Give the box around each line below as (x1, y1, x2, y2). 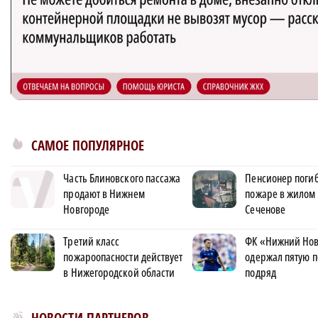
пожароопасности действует (63, 249, 183, 265)
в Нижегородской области (63, 265, 175, 280)
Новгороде (63, 202, 110, 217)
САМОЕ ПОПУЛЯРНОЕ (31, 136, 144, 155)
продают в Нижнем (63, 186, 145, 202)
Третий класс (63, 234, 120, 249)
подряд (245, 265, 276, 280)
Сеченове (245, 202, 286, 217)
